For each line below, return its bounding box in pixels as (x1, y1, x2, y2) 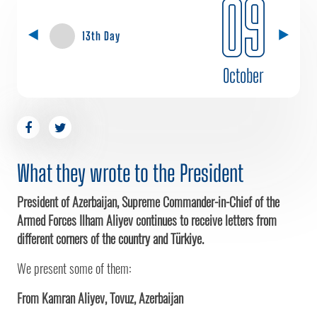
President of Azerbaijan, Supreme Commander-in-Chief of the (17, 192, 279, 211)
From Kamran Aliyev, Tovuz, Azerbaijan (17, 288, 183, 307)
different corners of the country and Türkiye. (17, 229, 204, 248)
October (223, 64, 263, 87)
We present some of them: (17, 258, 131, 277)
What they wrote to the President (17, 159, 243, 187)
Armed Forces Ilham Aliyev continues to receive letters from (17, 210, 277, 229)
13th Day (82, 29, 120, 43)
